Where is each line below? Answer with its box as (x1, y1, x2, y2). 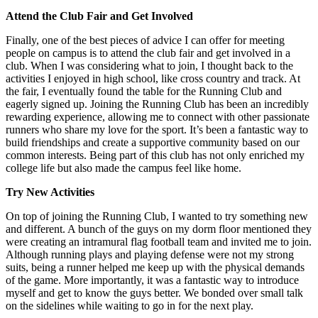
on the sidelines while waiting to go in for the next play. (6, 300, 253, 312)
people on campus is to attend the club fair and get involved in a (6, 47, 290, 60)
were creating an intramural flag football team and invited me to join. (6, 236, 312, 248)
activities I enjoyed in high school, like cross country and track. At (6, 72, 300, 85)
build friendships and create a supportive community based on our (6, 136, 300, 149)
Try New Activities (6, 186, 94, 199)
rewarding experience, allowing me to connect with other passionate (6, 111, 309, 124)
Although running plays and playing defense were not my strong (6, 248, 294, 261)
